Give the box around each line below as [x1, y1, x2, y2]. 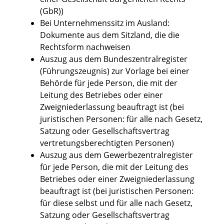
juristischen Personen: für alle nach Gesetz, [40, 113, 202, 125]
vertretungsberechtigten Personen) [40, 137, 174, 149]
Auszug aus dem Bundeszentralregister [40, 53, 187, 65]
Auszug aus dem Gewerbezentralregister [40, 149, 193, 161]
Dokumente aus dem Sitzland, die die [40, 29, 179, 41]
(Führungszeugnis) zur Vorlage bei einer [40, 65, 189, 77]
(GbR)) [40, 5, 63, 17]
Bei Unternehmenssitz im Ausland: [40, 17, 169, 29]
